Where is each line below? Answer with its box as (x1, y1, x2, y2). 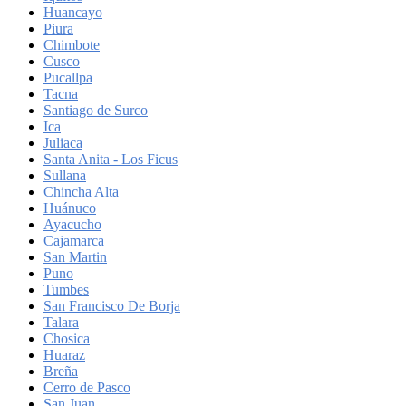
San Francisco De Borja (43, 297, 180, 314)
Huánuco (43, 199, 96, 216)
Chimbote (43, 36, 100, 53)
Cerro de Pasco (43, 379, 130, 395)
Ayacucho (43, 216, 101, 232)
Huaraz (43, 346, 85, 362)
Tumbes (43, 281, 89, 297)
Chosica (43, 330, 90, 346)
